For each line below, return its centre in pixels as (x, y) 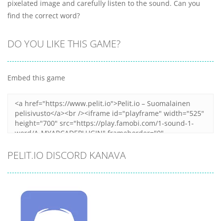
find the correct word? (44, 16)
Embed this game (36, 78)
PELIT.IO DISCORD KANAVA (67, 155)
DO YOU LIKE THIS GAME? (64, 44)
